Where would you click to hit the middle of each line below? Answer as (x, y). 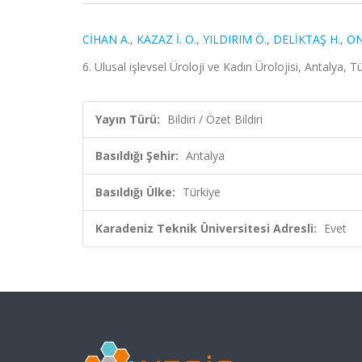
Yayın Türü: (128, 119)
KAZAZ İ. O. (166, 39)
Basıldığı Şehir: (137, 156)
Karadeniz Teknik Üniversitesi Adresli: (206, 228)
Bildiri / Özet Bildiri (215, 119)
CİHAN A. (106, 39)
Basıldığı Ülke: (135, 192)
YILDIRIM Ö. (235, 39)
